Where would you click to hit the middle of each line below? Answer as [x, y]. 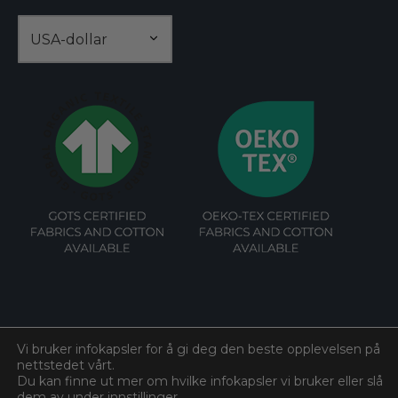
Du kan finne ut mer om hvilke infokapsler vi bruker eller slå [200, 381]
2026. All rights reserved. [230, 377]
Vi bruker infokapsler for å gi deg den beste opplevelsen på [199, 349]
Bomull [129, 377]
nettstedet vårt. [66, 365]
